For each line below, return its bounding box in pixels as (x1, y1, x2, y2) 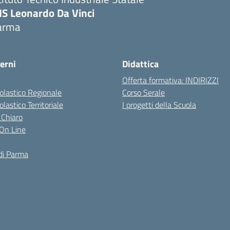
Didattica (122, 57, 159, 71)
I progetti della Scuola (122, 99, 196, 111)
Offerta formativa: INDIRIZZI (122, 74, 219, 86)
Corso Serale (122, 86, 165, 99)
